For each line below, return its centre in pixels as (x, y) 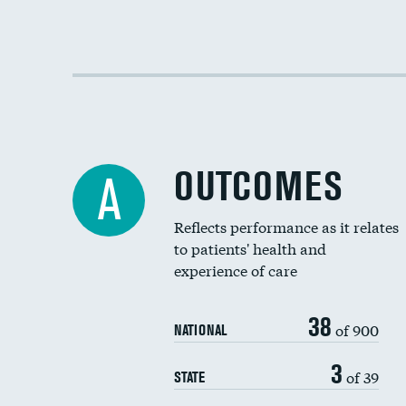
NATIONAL (200, 330)
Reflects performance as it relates (286, 226)
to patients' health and (250, 248)
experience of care (236, 270)
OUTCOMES (258, 186)
